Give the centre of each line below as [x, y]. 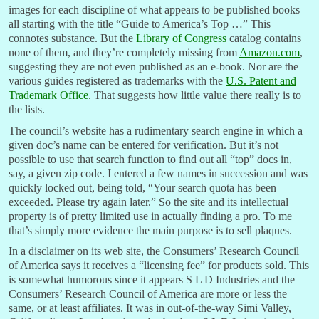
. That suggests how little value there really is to [195, 95]
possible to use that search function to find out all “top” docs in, [150, 159]
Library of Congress [181, 38]
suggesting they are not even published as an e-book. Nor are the [153, 67]
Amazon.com [270, 53]
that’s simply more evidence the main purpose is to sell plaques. [150, 230]
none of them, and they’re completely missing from [124, 53]
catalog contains [264, 38]
